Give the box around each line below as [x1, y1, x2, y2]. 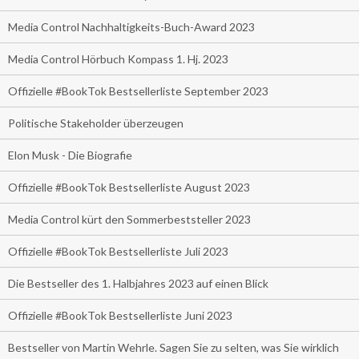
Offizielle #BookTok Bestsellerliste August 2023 [8, 179, 250, 194]
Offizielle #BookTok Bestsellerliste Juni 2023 [8, 308, 232, 322]
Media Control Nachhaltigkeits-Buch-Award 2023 [8, 19, 255, 34]
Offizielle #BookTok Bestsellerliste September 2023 [8, 83, 268, 98]
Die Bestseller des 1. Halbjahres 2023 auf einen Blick [8, 276, 268, 290]
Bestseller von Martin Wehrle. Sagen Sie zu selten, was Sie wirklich [8, 340, 339, 354]
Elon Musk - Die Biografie [8, 147, 132, 162]
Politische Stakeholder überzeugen [8, 115, 184, 130]
